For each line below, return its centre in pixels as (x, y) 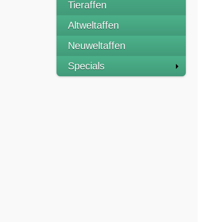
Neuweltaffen (97, 46)
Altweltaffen (93, 25)
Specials (86, 66)
